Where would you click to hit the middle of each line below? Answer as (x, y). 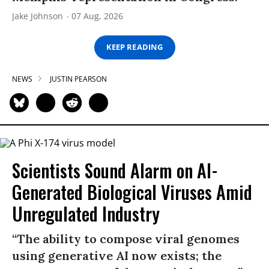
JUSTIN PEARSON (78, 79)
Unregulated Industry (86, 214)
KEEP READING (134, 47)
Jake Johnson (38, 16)
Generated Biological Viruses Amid (132, 192)
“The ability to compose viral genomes (126, 239)
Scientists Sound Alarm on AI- (115, 171)
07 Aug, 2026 (97, 16)
